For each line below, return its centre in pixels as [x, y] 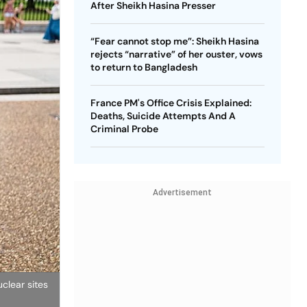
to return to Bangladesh [144, 67]
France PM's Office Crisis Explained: [171, 103]
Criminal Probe [124, 129]
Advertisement [182, 193]
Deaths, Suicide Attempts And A [163, 116]
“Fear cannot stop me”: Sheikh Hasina [174, 41]
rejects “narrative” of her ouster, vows [176, 54]
